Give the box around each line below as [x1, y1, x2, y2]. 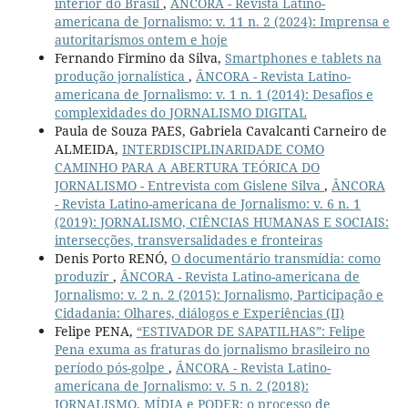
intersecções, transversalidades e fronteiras [54, 230, 322, 249]
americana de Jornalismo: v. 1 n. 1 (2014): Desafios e [54, 85, 373, 103]
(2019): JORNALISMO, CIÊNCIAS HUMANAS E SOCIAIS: [54, 212, 389, 230]
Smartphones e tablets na [224, 48, 382, 66]
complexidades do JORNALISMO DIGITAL [54, 103, 307, 121]
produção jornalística [54, 66, 189, 85]
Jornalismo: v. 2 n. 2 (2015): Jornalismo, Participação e [54, 285, 383, 303]
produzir [54, 267, 113, 285]
